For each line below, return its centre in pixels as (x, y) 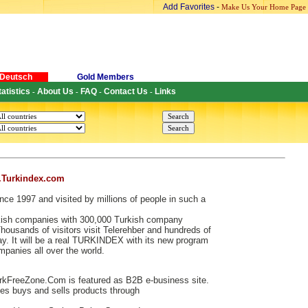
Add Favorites (189, 7)
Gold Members (105, 77)
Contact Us (126, 91)
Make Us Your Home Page (264, 7)
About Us (55, 91)
